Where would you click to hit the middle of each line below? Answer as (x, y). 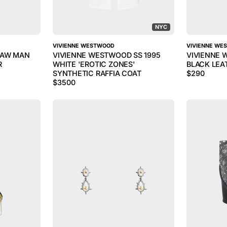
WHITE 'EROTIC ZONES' (94, 64)
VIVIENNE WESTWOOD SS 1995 (107, 55)
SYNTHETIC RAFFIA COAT (97, 73)
